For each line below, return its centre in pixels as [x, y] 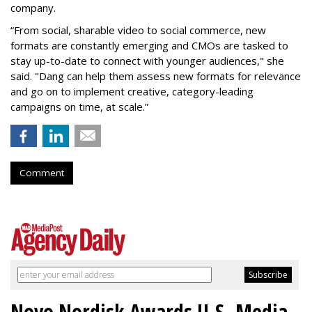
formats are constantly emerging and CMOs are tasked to [149, 46]
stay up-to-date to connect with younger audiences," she [147, 61]
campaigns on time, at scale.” [81, 107]
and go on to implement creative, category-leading [132, 92]
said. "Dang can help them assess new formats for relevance [156, 76]
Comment [42, 173]
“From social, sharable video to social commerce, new [138, 30]
